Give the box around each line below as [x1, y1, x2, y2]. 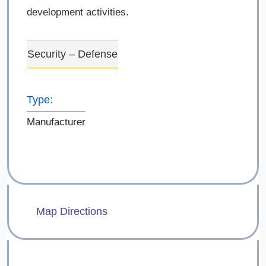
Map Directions [36, 205, 107, 218]
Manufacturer [27, 116, 85, 128]
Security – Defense [27, 48, 118, 61]
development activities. [27, 7, 129, 18]
